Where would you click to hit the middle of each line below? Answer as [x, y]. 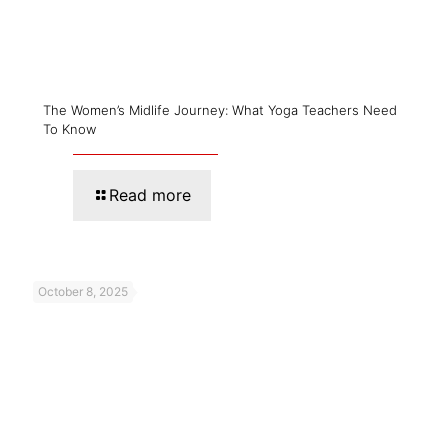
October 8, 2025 [83, 292]
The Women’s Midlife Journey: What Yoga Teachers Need [220, 110]
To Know [69, 129]
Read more [150, 195]
